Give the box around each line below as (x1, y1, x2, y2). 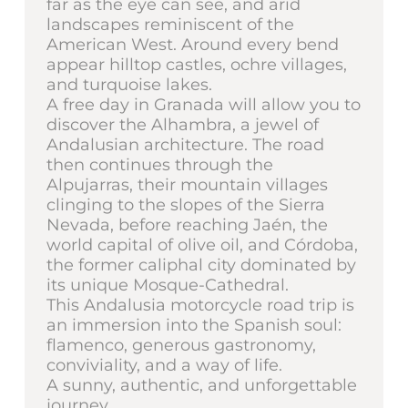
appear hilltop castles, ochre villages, (46, 54, 347, 75)
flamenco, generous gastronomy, (46, 334, 316, 355)
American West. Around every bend (46, 34, 339, 55)
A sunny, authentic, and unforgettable (46, 374, 357, 395)
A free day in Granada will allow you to (46, 94, 361, 115)
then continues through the (46, 154, 273, 175)
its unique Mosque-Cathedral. (46, 274, 289, 295)
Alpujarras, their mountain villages (46, 174, 328, 195)
